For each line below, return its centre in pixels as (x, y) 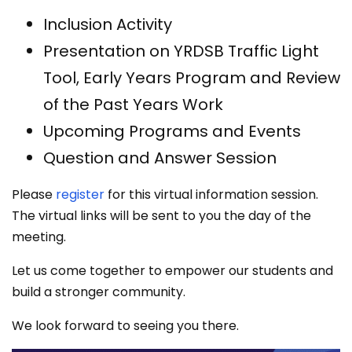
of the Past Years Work (133, 104)
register (80, 194)
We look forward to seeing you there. (125, 326)
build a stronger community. (99, 292)
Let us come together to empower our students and (172, 271)
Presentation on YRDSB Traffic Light (181, 51)
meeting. (39, 237)
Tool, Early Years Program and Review (192, 78)
